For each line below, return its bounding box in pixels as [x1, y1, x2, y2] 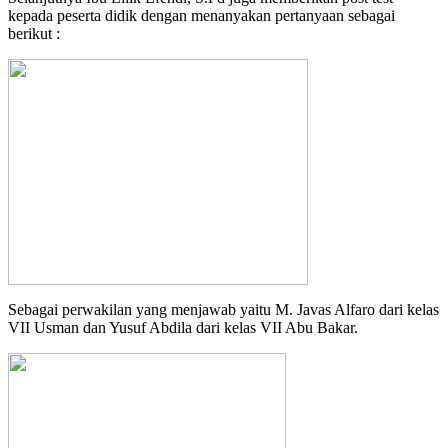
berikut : [8, 25, 60, 43]
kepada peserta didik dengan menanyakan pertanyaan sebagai [8, 7, 395, 25]
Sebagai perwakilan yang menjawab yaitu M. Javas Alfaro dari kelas [8, 301, 439, 319]
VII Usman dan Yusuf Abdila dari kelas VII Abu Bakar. [8, 319, 358, 337]
